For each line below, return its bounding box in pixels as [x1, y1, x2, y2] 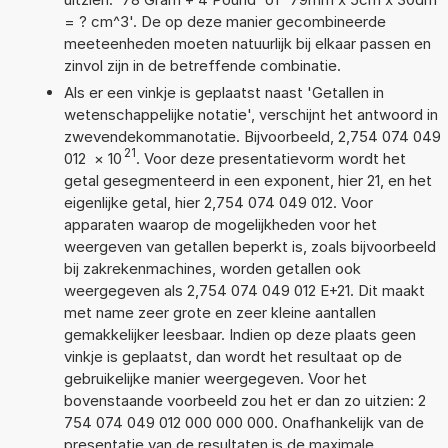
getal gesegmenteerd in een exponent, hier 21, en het [63, 170, 432, 190]
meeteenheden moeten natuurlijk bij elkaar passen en [63, 33, 431, 53]
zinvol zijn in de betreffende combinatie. [63, 55, 341, 75]
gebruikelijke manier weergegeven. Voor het [63, 368, 367, 388]
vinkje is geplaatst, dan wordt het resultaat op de [63, 346, 402, 366]
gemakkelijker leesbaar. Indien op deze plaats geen [63, 324, 416, 344]
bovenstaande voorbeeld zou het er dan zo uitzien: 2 [63, 390, 426, 410]
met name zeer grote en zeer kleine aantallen [63, 302, 376, 322]
